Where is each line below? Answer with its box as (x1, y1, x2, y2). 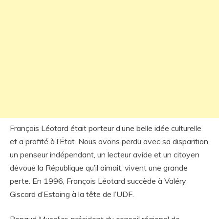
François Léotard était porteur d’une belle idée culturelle (10, 123, 201, 133)
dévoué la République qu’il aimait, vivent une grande (10, 163, 188, 173)
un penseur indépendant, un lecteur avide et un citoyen (10, 150, 199, 159)
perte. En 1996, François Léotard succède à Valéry (10, 176, 186, 186)
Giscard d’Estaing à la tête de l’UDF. (10, 189, 134, 199)
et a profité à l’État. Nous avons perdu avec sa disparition (10, 136, 208, 146)
